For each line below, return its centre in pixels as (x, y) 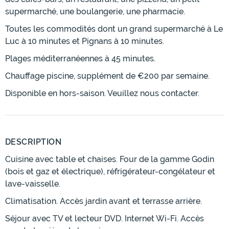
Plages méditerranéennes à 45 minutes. (80, 59)
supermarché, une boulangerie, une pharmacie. (95, 12)
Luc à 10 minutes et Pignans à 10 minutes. (85, 41)
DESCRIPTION (33, 142)
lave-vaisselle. (33, 184)
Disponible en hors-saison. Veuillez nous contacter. (102, 94)
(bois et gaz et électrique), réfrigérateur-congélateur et (110, 172)
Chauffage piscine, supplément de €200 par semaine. (107, 76)
